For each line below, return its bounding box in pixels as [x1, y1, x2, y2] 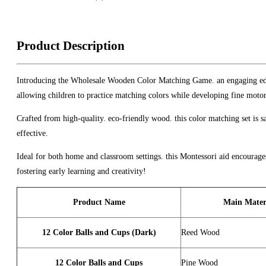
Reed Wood [181, 228, 220, 237]
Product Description [17, 39, 125, 53]
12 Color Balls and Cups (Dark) [42, 228, 156, 237]
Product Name [72, 198, 125, 207]
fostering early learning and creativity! [17, 167, 146, 176]
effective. [17, 129, 48, 138]
